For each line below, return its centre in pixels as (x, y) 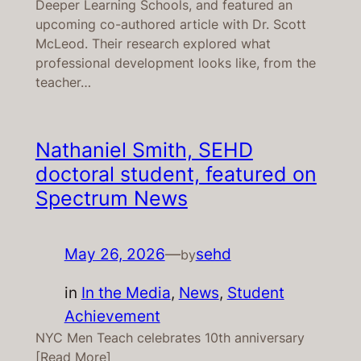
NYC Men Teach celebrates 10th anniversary (170, 338)
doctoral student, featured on (176, 174)
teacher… (63, 83)
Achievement (112, 316)
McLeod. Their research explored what (153, 44)
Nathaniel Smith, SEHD (144, 150)
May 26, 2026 (114, 254)
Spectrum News (111, 199)
